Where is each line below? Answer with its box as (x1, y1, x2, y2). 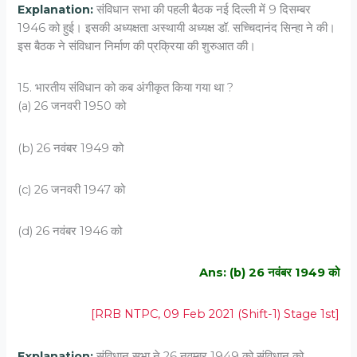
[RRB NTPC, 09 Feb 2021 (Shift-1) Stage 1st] (90, 307, 339, 322)
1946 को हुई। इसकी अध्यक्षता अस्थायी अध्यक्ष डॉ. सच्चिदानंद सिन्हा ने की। (18, 21, 336, 36)
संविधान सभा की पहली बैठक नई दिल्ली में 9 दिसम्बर (96, 2, 312, 18)
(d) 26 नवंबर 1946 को (18, 223, 123, 238)
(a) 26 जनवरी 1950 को (18, 99, 127, 114)
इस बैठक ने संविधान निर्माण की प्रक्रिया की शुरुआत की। (18, 39, 257, 54)
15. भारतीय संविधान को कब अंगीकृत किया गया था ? (18, 80, 234, 96)
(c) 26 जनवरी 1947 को (18, 182, 126, 197)
